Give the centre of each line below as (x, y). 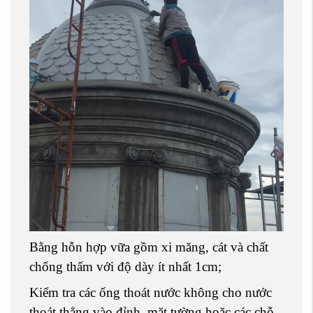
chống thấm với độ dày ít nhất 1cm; (125, 267)
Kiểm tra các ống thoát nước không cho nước (151, 293)
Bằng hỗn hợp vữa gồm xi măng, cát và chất (149, 247)
